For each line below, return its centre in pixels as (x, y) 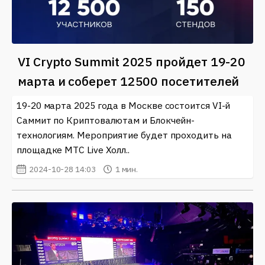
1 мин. (127, 169)
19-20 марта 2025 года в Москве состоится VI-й (124, 105)
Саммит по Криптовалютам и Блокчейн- (106, 120)
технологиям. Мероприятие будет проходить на (124, 135)
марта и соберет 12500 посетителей (129, 81)
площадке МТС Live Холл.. (73, 149)
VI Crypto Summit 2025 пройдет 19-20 (132, 61)
